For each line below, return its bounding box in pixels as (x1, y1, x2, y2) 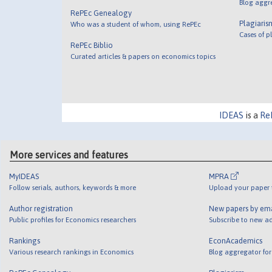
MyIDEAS (9, 171, 39, 181)
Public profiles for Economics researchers (9, 215, 137, 223)
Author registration (9, 203, 73, 213)
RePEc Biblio (70, 41, 114, 50)
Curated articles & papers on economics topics (70, 52, 216, 61)
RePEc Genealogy (70, 8, 132, 18)
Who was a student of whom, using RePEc (70, 20, 202, 29)
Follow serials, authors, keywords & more (9, 183, 137, 191)
